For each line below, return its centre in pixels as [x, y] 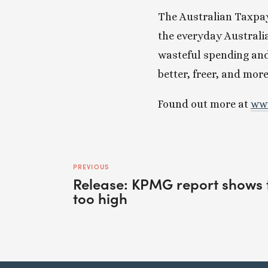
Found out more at [204, 104]
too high [100, 198]
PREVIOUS [91, 167]
